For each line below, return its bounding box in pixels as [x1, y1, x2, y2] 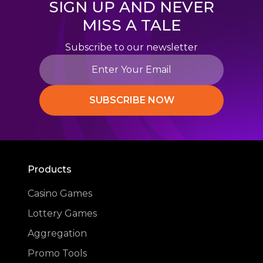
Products [28, 164, 72, 175]
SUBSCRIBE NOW [89, 95, 174, 106]
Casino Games [28, 188, 93, 199]
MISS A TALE [82, 16, 181, 35]
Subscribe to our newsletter [65, 42, 198, 53]
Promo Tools [28, 248, 87, 259]
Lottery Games [28, 208, 97, 219]
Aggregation [28, 228, 87, 239]
